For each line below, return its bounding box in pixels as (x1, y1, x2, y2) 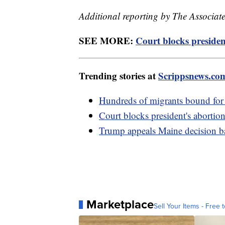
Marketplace (86, 195, 154, 214)
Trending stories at (79, 69, 158, 83)
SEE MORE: (79, 34, 136, 48)
